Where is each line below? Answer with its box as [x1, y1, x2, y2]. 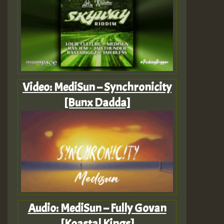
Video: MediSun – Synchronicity [22, 79, 171, 95]
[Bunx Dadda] [64, 95, 130, 110]
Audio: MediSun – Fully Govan [27, 200, 166, 216]
